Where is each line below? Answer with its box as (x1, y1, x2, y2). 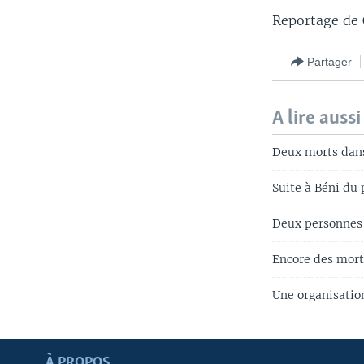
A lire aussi (272, 108, 362, 129)
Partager (307, 54, 353, 68)
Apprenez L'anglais (13, 340, 109, 354)
